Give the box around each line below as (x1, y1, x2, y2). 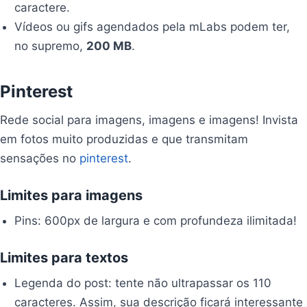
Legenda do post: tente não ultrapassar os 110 (14, 276, 272, 291)
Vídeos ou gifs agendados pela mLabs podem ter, (14, 19, 291, 34)
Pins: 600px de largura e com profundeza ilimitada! (14, 214, 297, 228)
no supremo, (14, 38, 87, 53)
